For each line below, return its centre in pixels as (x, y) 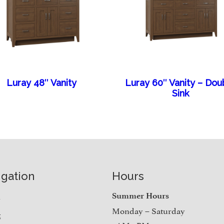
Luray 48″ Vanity (41, 83)
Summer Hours (140, 196)
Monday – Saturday (148, 210)
